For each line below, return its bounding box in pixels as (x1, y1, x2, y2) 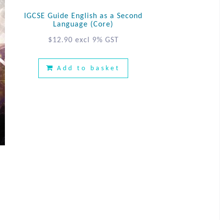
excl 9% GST (75, 36, 119, 44)
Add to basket (57, 64, 121, 72)
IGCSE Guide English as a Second (24, 12, 143, 20)
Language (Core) (53, 20, 114, 28)
